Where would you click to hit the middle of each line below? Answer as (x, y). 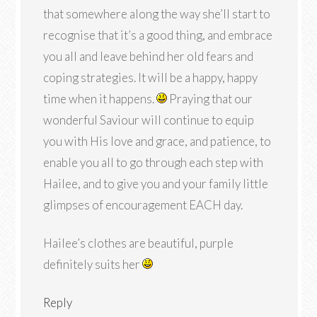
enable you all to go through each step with (154, 162)
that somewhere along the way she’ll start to (157, 14)
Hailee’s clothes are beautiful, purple (139, 243)
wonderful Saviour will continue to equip (149, 120)
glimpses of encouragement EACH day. (143, 205)
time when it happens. (100, 99)
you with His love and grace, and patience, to (157, 141)
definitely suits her (93, 264)
